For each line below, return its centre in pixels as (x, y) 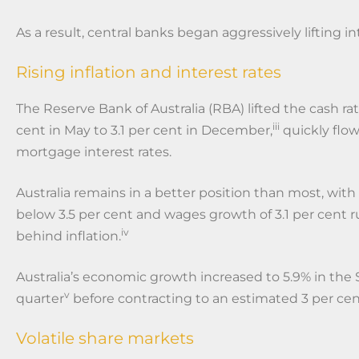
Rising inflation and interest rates (149, 72)
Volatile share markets (105, 338)
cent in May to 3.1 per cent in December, (144, 130)
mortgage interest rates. (94, 151)
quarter (40, 298)
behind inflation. (69, 236)
